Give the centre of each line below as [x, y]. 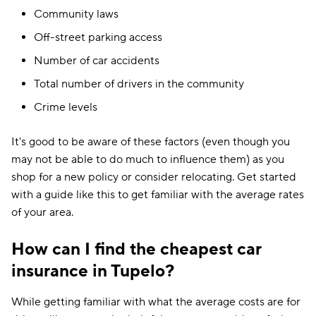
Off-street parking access [98, 37]
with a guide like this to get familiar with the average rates [158, 195]
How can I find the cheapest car [136, 249]
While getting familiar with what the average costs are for [156, 302]
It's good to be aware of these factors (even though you [151, 142]
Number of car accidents [97, 61]
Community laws [76, 14]
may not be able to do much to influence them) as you [148, 159]
